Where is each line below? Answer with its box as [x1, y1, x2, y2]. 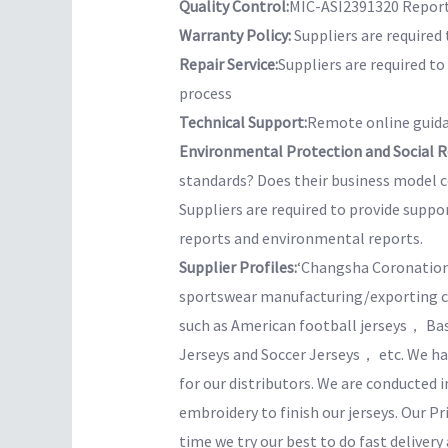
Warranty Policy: [178, 25, 294, 46]
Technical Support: [178, 112, 307, 133]
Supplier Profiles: [178, 257, 297, 278]
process [178, 83, 232, 104]
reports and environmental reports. [178, 228, 423, 249]
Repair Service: [178, 54, 278, 75]
